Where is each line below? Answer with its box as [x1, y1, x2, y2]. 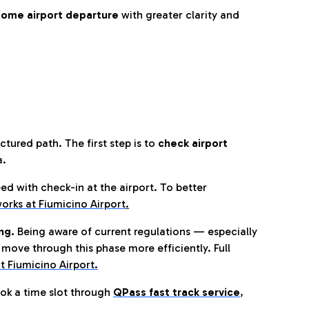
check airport [155, 137, 228, 150]
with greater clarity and [121, 8, 239, 21]
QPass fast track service [113, 286, 240, 299]
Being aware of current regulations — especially [14, 225, 257, 238]
